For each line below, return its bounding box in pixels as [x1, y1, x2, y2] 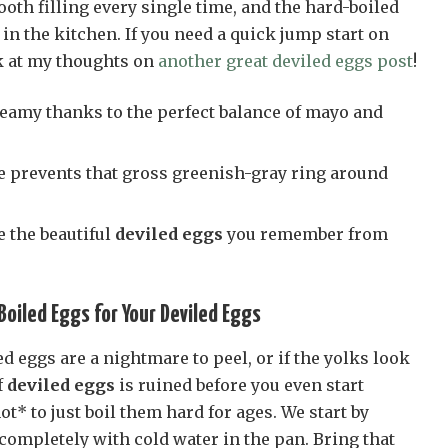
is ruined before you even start [115, 375, 364, 396]
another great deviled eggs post [158, 50, 413, 71]
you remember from [223, 223, 388, 244]
